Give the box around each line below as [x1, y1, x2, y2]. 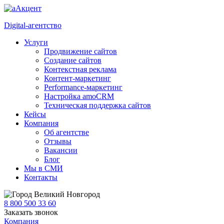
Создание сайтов [44, 56, 101, 64]
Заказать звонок [4, 208, 58, 216]
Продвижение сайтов [44, 47, 117, 55]
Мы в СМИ [24, 164, 63, 172]
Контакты [24, 173, 57, 181]
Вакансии [44, 146, 77, 154]
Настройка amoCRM [44, 92, 114, 100]
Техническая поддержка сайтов [44, 101, 151, 109]
